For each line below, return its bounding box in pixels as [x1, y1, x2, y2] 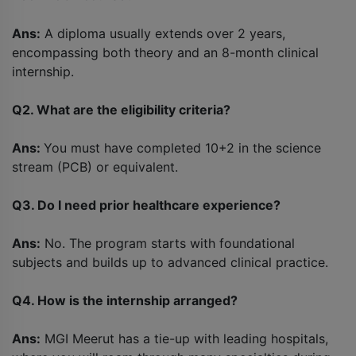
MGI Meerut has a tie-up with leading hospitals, [41, 331, 328, 347]
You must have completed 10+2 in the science [44, 140, 321, 157]
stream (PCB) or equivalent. [12, 159, 178, 176]
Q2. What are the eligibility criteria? [12, 102, 230, 118]
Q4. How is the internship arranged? [12, 292, 238, 309]
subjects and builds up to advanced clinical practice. [12, 254, 328, 271]
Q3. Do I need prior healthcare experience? [12, 197, 281, 214]
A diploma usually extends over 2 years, [41, 25, 285, 42]
